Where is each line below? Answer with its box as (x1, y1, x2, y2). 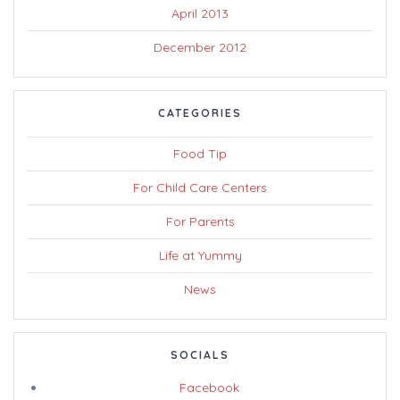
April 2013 (171, 5, 229, 22)
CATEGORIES (158, 106, 242, 121)
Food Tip (173, 146, 227, 162)
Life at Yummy (158, 247, 242, 264)
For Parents (165, 213, 235, 230)
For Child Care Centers (133, 179, 267, 196)
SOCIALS (171, 348, 229, 362)
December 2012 (154, 39, 246, 56)
